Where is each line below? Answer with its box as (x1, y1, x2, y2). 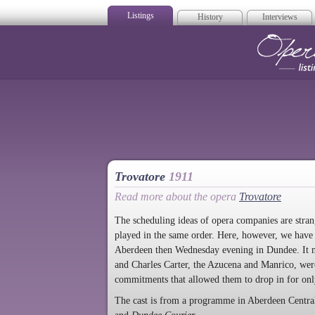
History (197, 12, 223, 22)
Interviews (262, 12, 297, 22)
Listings (127, 11, 154, 20)
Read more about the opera (115, 191, 239, 202)
